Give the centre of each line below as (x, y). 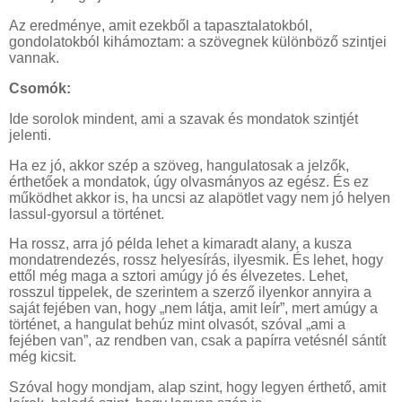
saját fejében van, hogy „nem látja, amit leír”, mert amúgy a (193, 309)
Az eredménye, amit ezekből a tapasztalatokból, (161, 26)
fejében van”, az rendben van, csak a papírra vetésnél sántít (197, 341)
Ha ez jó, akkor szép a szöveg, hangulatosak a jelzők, (179, 165)
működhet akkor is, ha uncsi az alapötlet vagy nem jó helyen (200, 197)
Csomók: (40, 88)
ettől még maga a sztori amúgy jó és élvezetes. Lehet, (179, 276)
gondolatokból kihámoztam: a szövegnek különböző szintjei (198, 42)
